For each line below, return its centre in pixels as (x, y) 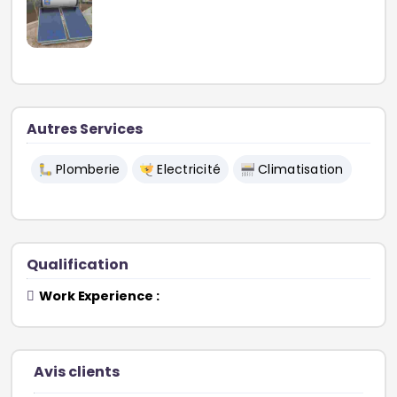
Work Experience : (99, 296)
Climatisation (301, 170)
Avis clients (77, 372)
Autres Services (85, 129)
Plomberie (88, 170)
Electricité (189, 170)
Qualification (78, 265)
